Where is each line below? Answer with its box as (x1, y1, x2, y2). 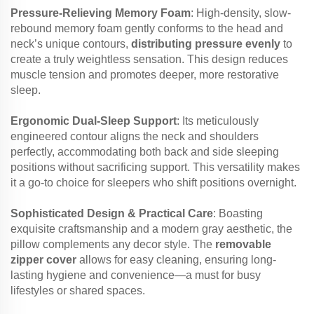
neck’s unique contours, (11, 38, 131, 50)
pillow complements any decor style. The (11, 238, 215, 251)
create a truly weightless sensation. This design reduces (11, 53, 288, 66)
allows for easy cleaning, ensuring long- (76, 254, 276, 266)
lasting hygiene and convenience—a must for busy (11, 269, 261, 282)
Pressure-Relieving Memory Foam (11, 7, 191, 20)
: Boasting (213, 207, 263, 220)
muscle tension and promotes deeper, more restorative (11, 69, 279, 81)
